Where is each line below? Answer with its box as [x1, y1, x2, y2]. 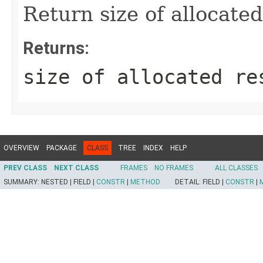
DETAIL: [175, 177, 203, 186]
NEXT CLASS [54, 163, 99, 172]
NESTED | [41, 177, 73, 186]
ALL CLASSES [215, 163, 258, 172]
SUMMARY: [4, 177, 41, 186]
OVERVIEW [4, 144, 39, 152]
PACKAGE [46, 144, 77, 152]
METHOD [130, 177, 160, 186]
